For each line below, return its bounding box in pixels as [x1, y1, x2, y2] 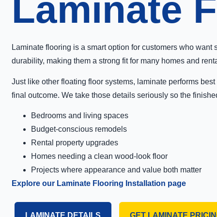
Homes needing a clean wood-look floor [31, 152, 168, 160]
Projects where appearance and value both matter [31, 165, 201, 174]
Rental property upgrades [31, 138, 118, 147]
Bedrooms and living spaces [31, 111, 128, 120]
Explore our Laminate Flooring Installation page [12, 179, 186, 187]
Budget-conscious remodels [31, 124, 127, 133]
